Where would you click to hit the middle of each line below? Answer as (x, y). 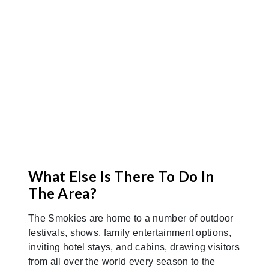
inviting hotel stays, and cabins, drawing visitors (134, 247)
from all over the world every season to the (122, 261)
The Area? (62, 193)
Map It (64, 59)
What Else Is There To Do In (121, 176)
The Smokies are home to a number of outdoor (131, 218)
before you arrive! (77, 20)
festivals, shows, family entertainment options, (130, 232)
